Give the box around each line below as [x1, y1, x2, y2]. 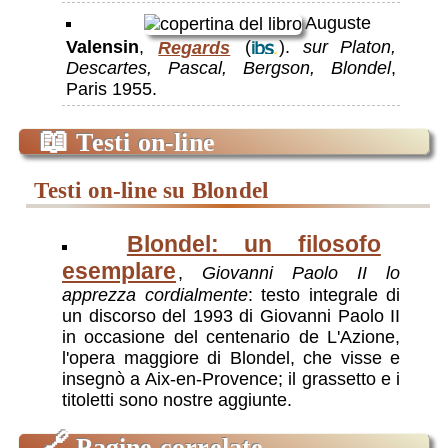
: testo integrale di [247, 285, 401, 306]
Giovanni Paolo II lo [202, 263, 401, 284]
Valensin [66, 37, 140, 58]
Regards [158, 37, 231, 58]
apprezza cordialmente [62, 285, 248, 306]
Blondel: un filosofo [126, 231, 381, 258]
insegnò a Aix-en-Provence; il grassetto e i [62, 369, 401, 390]
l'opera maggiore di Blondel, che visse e [62, 348, 401, 369]
